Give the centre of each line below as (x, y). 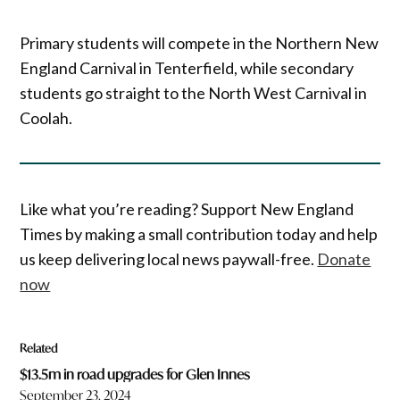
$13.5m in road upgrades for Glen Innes (135, 375)
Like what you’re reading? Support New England (187, 208)
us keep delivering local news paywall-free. (169, 258)
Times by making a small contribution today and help (199, 233)
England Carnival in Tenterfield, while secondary (187, 68)
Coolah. (46, 118)
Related (39, 348)
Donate (344, 258)
